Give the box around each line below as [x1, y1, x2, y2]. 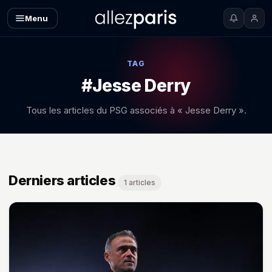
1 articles [124, 178, 156, 187]
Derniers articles [8, 172, 116, 188]
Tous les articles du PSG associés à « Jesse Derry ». [25, 104, 246, 116]
